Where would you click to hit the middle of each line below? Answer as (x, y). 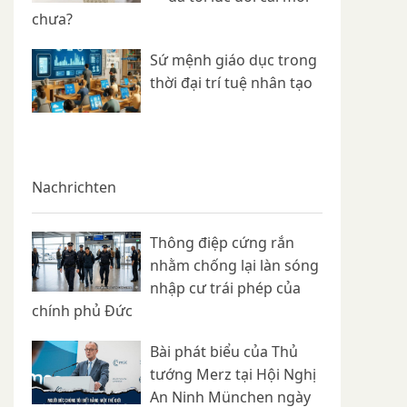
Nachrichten (74, 188)
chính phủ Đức (82, 311)
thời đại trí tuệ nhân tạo (231, 83)
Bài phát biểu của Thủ (224, 352)
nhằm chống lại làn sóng (234, 266)
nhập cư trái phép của (225, 288)
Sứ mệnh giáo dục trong (233, 60)
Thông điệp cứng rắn (222, 243)
